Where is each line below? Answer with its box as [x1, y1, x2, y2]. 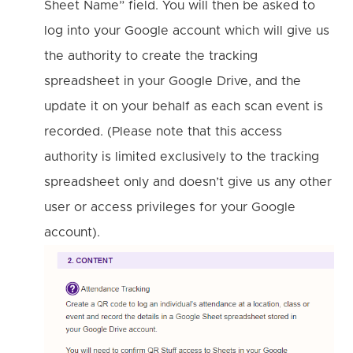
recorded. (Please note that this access [44, 125, 282, 139]
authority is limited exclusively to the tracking [44, 150, 319, 164]
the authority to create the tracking [44, 50, 258, 63]
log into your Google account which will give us [44, 24, 329, 38]
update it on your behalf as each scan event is [44, 100, 323, 113]
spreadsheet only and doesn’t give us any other [44, 176, 332, 189]
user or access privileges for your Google [44, 201, 295, 214]
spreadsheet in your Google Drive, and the [44, 75, 301, 88]
